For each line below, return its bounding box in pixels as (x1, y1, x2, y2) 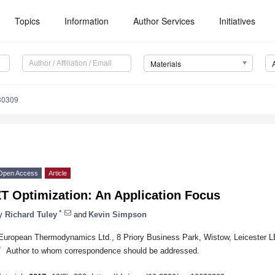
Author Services (133, 15, 195, 27)
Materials (150, 58, 181, 69)
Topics (15, 15, 41, 27)
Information (64, 15, 109, 27)
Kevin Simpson (88, 209, 147, 219)
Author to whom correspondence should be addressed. (6, 246, 199, 255)
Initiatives (219, 15, 256, 27)
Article (48, 169, 67, 177)
